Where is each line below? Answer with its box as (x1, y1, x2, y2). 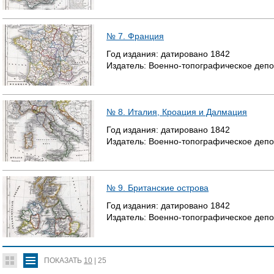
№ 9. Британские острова (106, 183, 209, 193)
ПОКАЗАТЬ (44, 256, 84, 265)
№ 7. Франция (106, 31, 164, 41)
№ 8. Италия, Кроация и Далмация (106, 107, 247, 117)
